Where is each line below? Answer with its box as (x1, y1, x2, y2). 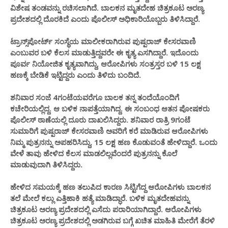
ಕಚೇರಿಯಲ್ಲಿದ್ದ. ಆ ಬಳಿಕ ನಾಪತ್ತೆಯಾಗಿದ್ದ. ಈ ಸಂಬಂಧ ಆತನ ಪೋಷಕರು (10, 103, 210, 113)
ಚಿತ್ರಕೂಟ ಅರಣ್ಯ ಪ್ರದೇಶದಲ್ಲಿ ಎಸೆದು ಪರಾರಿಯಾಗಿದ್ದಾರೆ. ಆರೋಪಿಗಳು (10, 204, 202, 214)
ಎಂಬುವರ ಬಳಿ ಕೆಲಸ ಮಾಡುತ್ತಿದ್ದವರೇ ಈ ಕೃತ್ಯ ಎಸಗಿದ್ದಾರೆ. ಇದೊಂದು (10, 47, 198, 58)
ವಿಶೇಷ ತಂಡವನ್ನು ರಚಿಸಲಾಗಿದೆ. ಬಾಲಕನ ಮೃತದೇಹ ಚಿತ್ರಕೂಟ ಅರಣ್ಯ (10, 2, 204, 13)
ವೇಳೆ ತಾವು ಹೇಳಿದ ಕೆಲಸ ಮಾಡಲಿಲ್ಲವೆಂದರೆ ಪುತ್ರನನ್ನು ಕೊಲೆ (10, 148, 177, 158)
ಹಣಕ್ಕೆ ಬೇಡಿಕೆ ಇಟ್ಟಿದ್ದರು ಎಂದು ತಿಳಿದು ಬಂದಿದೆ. (10, 69, 141, 80)
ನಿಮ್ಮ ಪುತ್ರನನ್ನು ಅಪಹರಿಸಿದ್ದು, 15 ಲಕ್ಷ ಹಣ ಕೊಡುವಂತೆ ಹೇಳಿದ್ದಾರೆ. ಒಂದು (10, 136, 217, 147)
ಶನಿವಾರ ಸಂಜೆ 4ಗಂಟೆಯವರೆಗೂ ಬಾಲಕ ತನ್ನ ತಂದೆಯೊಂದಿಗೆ (10, 92, 179, 102)
